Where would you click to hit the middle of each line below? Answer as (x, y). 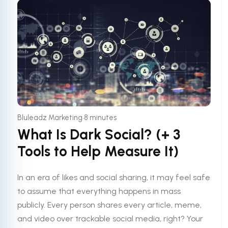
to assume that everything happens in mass (99, 191)
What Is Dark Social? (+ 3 (99, 134)
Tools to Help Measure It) (98, 151)
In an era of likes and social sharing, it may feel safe (114, 178)
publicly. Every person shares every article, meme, (110, 205)
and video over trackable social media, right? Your (110, 219)
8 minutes (101, 118)
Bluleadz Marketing (50, 118)
